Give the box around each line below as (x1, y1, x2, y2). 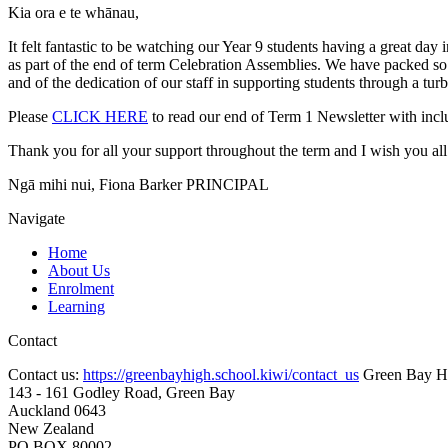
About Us (48, 262, 110, 280)
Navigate (8, 210, 65, 228)
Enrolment (48, 280, 114, 298)
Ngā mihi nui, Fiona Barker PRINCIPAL (8, 176, 269, 194)
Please (8, 108, 52, 126)
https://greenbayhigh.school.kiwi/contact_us (83, 366, 359, 384)
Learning (48, 298, 105, 316)
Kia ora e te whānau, (8, 4, 139, 22)
